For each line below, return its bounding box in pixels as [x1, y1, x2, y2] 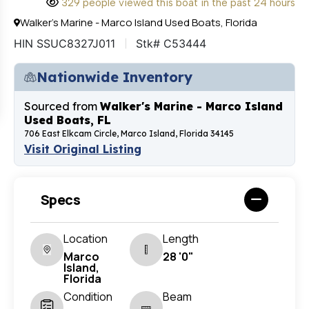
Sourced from [24, 99, 100, 114]
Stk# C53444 [136, 37, 206, 51]
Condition [63, 289, 112, 305]
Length [163, 231, 199, 247]
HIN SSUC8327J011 [14, 37, 115, 51]
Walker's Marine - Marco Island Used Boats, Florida [20, 15, 257, 30]
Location [63, 231, 108, 247]
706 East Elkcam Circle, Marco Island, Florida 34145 [24, 128, 234, 139]
